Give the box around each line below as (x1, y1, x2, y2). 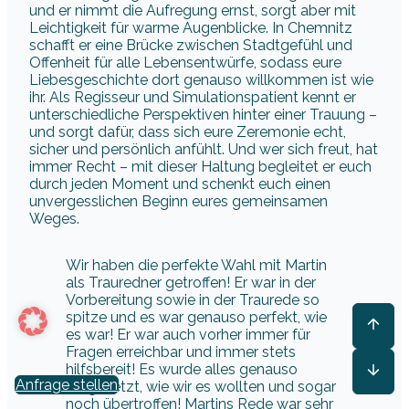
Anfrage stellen (16, 376, 118, 393)
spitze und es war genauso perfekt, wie (66, 309, 327, 327)
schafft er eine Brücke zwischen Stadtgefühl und (29, 37, 352, 55)
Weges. (29, 210, 79, 228)
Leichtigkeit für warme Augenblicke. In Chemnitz (29, 19, 352, 37)
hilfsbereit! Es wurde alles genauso (66, 361, 298, 379)
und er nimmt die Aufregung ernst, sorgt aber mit (29, 2, 356, 20)
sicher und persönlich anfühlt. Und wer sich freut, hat (29, 141, 378, 159)
